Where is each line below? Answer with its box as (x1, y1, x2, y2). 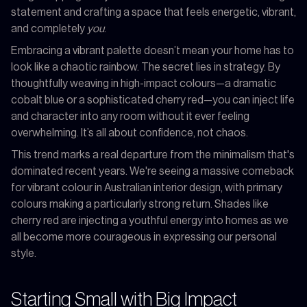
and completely (11, 23, 87, 34)
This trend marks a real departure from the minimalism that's (11, 149, 295, 160)
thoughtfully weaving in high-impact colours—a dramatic (11, 77, 276, 89)
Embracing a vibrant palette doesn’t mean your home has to (11, 45, 294, 56)
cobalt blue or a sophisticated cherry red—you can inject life (11, 94, 295, 106)
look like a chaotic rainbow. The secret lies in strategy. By (11, 61, 280, 73)
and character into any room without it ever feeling (11, 110, 249, 122)
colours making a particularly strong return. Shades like (11, 198, 269, 210)
